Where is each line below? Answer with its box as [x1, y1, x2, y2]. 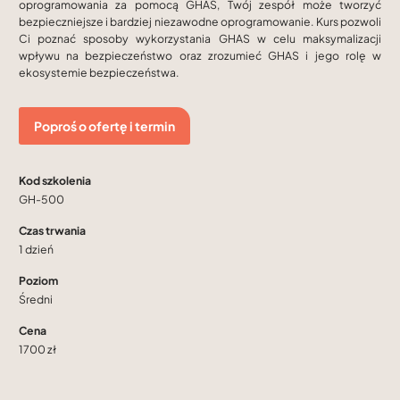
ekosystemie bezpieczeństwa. [19, 65, 179, 79]
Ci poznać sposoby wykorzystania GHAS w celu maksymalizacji [19, 31, 381, 46]
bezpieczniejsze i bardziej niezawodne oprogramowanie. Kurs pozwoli [19, 14, 381, 29]
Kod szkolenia [19, 172, 91, 187]
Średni [19, 291, 53, 306]
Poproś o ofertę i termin [33, 118, 175, 135]
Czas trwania [19, 222, 86, 237]
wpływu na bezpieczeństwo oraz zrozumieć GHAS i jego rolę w [19, 48, 381, 62]
